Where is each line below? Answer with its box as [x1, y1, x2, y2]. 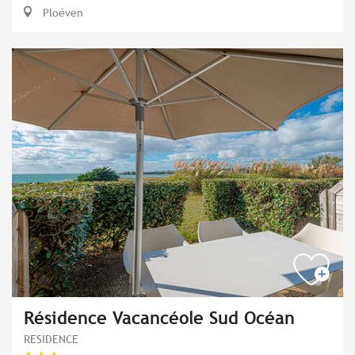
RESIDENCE [24, 331, 78, 345]
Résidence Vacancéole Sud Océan [24, 307, 295, 328]
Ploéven [40, 6, 83, 20]
